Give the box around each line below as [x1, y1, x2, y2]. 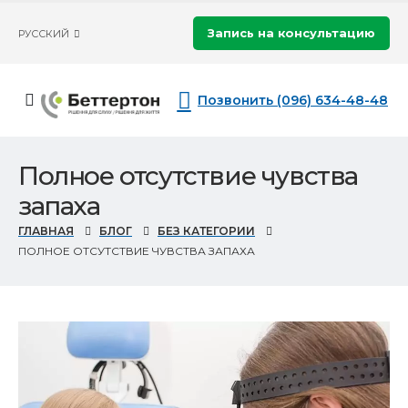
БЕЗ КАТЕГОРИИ [158, 224, 255, 239]
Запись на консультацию [208, 25, 376, 40]
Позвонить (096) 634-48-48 [198, 92, 388, 109]
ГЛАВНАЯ [18, 224, 74, 239]
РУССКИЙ [18, 26, 69, 40]
